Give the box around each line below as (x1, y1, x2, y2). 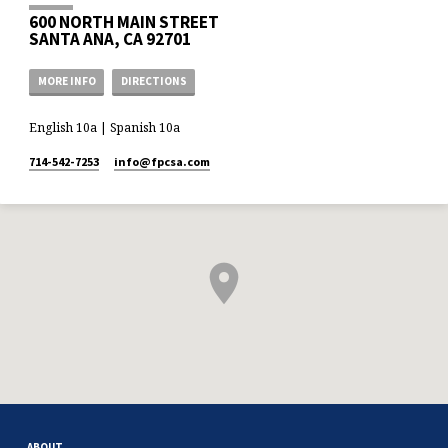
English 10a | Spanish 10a (29, 118, 181, 136)
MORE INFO (37, 74, 96, 89)
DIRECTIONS (120, 74, 187, 89)
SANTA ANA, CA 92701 (29, 28, 192, 51)
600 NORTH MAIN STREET (29, 11, 220, 34)
